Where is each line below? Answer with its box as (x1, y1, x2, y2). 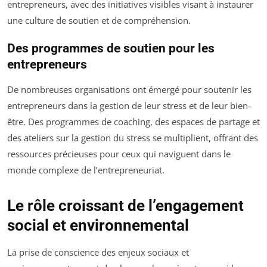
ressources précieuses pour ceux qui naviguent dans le (7, 148, 231, 160)
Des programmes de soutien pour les (7, 41, 215, 56)
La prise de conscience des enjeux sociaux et (7, 246, 189, 259)
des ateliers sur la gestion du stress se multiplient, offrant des (7, 132, 258, 144)
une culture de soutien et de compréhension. (7, 14, 191, 27)
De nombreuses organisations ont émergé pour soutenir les (7, 83, 252, 96)
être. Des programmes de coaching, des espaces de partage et (7, 116, 260, 128)
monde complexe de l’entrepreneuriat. (7, 164, 164, 176)
